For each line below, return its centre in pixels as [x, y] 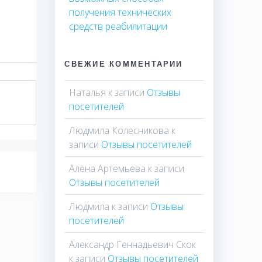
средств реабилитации [118, 26]
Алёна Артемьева [108, 168]
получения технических [120, 12]
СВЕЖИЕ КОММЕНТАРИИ [124, 63]
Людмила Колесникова [119, 130]
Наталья [88, 92]
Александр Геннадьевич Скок [133, 244]
